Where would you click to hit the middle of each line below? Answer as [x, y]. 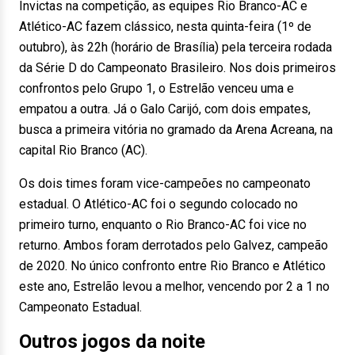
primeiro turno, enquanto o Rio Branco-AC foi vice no [163, 225]
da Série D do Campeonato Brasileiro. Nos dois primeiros [177, 68]
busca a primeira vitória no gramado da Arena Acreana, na [176, 130]
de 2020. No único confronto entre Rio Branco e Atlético [172, 266]
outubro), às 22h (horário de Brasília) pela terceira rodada [176, 47]
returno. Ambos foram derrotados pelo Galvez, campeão [174, 245]
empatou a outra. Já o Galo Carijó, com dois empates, [165, 109]
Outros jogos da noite [112, 342]
